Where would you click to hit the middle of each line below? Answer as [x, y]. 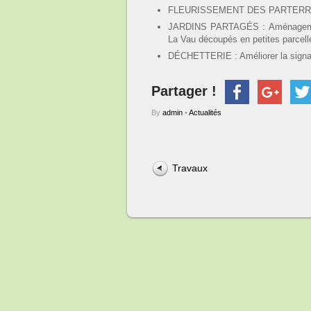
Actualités [205, 112]
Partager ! [186, 91]
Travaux [190, 168]
